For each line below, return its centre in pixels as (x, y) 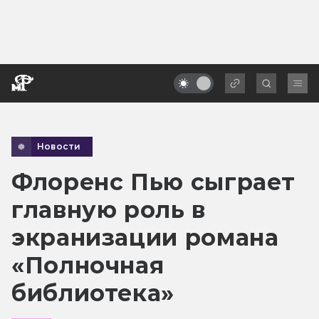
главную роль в (109, 209)
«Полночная (88, 265)
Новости (59, 146)
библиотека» (93, 293)
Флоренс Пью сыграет (153, 182)
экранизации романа (145, 237)
